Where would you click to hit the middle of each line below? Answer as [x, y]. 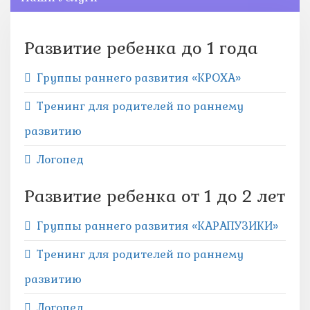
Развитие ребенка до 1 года [141, 48]
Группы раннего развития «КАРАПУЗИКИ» [157, 226]
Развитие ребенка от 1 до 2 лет [155, 196]
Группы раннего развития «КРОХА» [139, 78]
